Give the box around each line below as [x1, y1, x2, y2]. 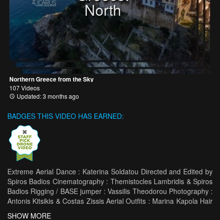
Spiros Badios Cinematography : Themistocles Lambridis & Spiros [7, 176, 213, 186]
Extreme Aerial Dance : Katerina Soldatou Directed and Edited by [7, 166, 213, 176]
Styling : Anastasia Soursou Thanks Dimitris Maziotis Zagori [7, 206, 213, 216]
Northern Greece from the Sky [9, 75, 94, 83]
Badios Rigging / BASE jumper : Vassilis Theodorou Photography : [7, 186, 213, 196]
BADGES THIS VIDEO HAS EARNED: [7, 111, 124, 121]
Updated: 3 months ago [15, 92, 79, 100]
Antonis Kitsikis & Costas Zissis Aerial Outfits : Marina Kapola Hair [7, 196, 213, 206]
